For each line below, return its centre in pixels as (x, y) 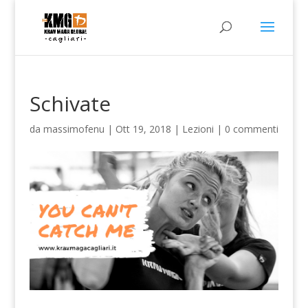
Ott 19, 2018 (143, 129)
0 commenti (251, 129)
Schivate (70, 103)
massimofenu (74, 129)
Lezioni (198, 129)
